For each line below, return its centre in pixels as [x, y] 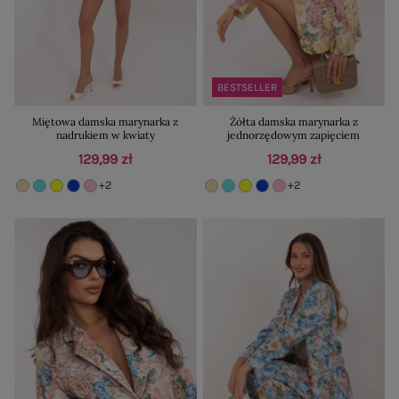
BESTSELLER [247, 87]
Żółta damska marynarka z [293, 121]
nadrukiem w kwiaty [105, 134]
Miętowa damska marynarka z [106, 121]
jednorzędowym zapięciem [294, 134]
